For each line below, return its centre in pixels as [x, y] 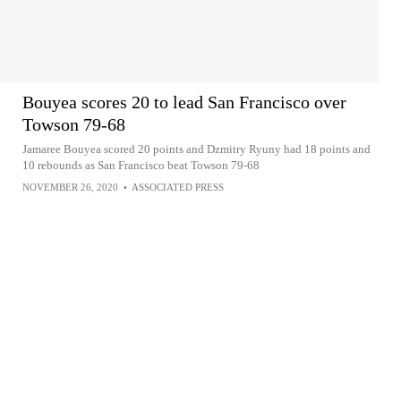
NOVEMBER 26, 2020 [70, 187]
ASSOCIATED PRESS [178, 187]
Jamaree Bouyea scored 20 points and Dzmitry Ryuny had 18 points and [196, 149]
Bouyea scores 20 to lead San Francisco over [184, 102]
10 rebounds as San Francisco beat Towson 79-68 [141, 165]
